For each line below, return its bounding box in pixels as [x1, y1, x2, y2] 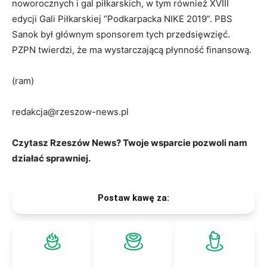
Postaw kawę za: [98, 193, 169, 204]
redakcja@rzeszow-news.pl [12, 106, 131, 118]
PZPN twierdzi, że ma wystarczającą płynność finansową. [12, 44, 254, 56]
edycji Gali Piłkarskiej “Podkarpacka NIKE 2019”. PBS [12, 13, 232, 25]
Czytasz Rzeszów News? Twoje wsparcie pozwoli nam [12, 137, 247, 149]
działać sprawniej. [12, 153, 91, 164]
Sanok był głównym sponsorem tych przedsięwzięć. [12, 29, 230, 41]
